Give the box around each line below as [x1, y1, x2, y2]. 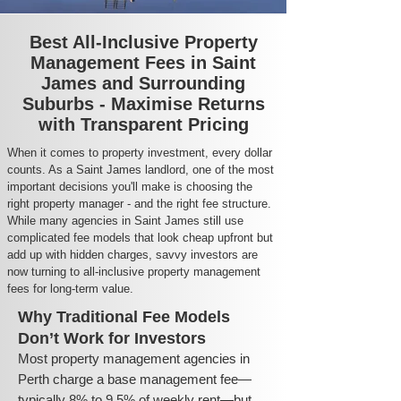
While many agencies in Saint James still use [7, 214, 243, 227]
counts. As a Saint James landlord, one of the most [7, 163, 274, 176]
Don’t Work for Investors [18, 329, 206, 347]
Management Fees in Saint [30, 53, 256, 73]
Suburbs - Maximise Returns [21, 94, 265, 114]
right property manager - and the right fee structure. [7, 197, 271, 210]
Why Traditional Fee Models [18, 308, 230, 326]
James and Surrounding [41, 73, 245, 93]
